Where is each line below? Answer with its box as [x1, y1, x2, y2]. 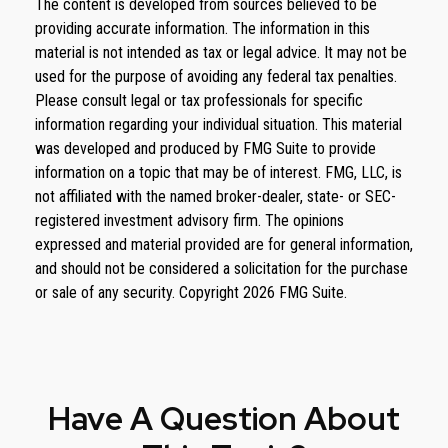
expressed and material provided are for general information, [35, 235, 413, 255]
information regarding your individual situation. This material [35, 115, 402, 135]
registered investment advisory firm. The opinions [35, 211, 344, 231]
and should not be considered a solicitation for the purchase [35, 259, 408, 279]
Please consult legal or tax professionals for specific [35, 91, 363, 111]
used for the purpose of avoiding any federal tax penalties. [35, 67, 397, 87]
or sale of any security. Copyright [35, 283, 243, 303]
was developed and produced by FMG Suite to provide [35, 139, 376, 159]
